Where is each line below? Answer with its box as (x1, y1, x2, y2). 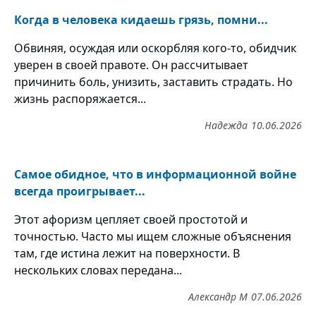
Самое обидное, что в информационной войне (14, 166, 296, 183)
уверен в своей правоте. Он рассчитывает (14, 57, 248, 73)
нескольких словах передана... (14, 262, 182, 279)
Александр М (188, 290, 248, 304)
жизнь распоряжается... (14, 91, 146, 107)
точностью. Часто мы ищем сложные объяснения (14, 229, 291, 245)
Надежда (205, 119, 248, 133)
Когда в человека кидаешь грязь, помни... (14, 12, 268, 28)
